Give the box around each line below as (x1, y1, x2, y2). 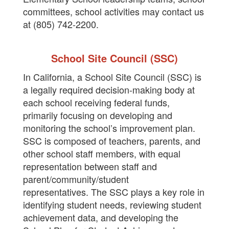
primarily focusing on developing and (23, 108, 172, 122)
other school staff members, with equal (23, 147, 180, 160)
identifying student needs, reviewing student (23, 198, 201, 211)
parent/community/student (23, 172, 129, 186)
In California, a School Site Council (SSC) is (23, 70, 201, 83)
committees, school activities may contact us (23, 5, 204, 18)
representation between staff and (23, 159, 157, 173)
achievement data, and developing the (23, 211, 178, 224)
